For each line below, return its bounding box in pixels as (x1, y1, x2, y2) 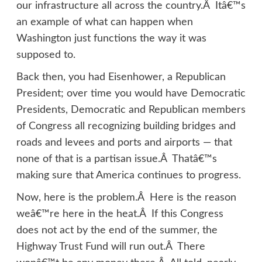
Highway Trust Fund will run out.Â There (16, 242, 205, 253)
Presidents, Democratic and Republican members (16, 105, 246, 116)
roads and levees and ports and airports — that (16, 137, 232, 149)
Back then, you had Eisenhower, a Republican (16, 72, 226, 83)
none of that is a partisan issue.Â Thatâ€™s (16, 154, 217, 165)
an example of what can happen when (16, 17, 193, 28)
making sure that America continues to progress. (16, 170, 241, 181)
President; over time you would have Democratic (16, 88, 246, 99)
